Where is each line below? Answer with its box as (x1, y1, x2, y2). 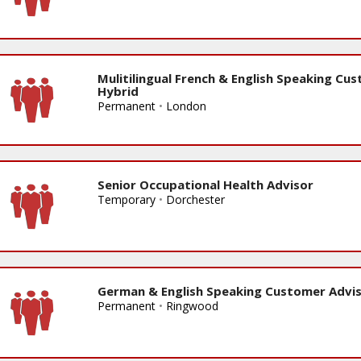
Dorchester (165, 191, 225, 207)
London (165, 98, 206, 114)
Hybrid (97, 82, 139, 99)
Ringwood (165, 297, 218, 313)
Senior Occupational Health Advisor (97, 176, 313, 193)
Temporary (97, 191, 156, 207)
